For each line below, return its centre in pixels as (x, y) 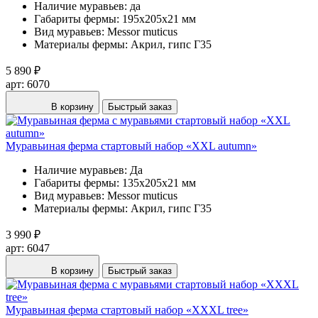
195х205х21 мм (159, 18)
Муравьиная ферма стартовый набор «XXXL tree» (127, 309)
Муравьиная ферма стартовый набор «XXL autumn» (131, 146)
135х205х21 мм (159, 182)
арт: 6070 (28, 84)
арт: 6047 (28, 248)
